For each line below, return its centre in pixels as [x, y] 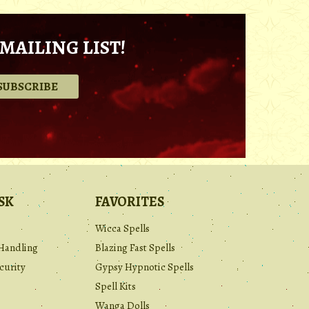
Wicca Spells [122, 229]
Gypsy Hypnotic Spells [144, 267]
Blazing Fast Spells [135, 248]
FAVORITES [130, 202]
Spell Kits [116, 287]
